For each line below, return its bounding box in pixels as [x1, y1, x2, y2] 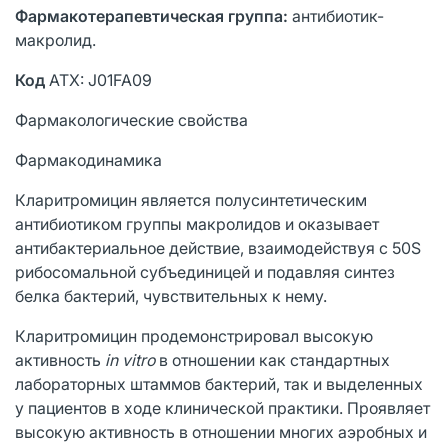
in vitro [105, 349, 159, 370]
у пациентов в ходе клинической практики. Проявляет [15, 397, 430, 418]
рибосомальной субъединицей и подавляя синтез [15, 261, 395, 282]
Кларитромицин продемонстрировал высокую [15, 325, 373, 346]
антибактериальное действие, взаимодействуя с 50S [15, 237, 421, 258]
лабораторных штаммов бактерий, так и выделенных [15, 373, 423, 394]
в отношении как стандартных [159, 349, 390, 370]
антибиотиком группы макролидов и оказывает [15, 213, 379, 234]
